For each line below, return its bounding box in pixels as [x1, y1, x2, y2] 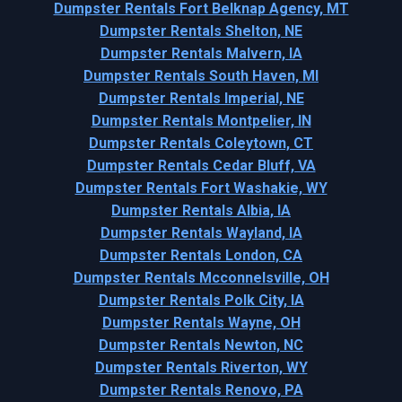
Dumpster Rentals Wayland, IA [100, 223, 302, 241]
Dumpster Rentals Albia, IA [111, 201, 291, 219]
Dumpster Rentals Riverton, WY [94, 358, 308, 376]
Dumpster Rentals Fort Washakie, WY [74, 179, 328, 197]
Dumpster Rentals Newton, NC [99, 336, 303, 354]
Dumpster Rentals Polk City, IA [98, 291, 304, 309]
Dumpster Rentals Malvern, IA [100, 44, 302, 62]
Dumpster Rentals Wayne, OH [101, 313, 301, 331]
